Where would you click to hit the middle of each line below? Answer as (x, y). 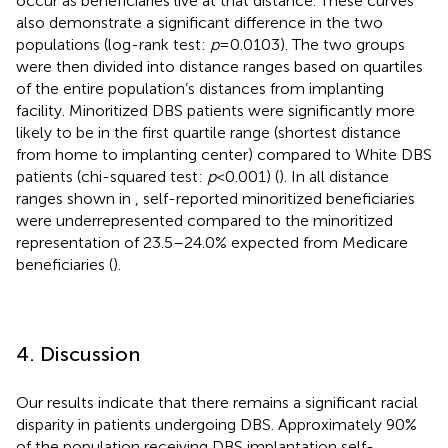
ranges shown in (75, 198)
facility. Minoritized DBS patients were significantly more (215, 110)
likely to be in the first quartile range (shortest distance (208, 132)
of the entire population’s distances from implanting (200, 88)
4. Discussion (78, 353)
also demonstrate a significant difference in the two (199, 22)
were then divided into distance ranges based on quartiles (219, 66)
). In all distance (334, 176)
